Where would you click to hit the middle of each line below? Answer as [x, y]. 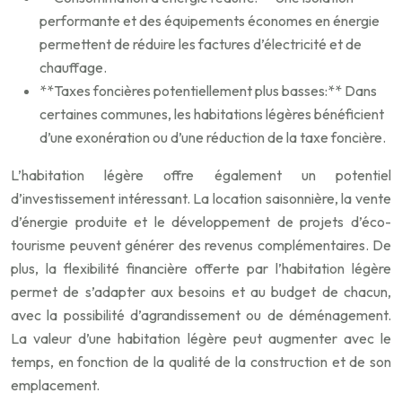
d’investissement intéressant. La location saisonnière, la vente [201, 199]
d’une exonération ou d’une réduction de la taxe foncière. [213, 138]
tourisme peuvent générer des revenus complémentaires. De [201, 245]
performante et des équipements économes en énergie [210, 21]
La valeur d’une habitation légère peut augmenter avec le [201, 339]
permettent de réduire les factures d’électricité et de [201, 44]
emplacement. [55, 385]
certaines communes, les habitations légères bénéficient [212, 114]
